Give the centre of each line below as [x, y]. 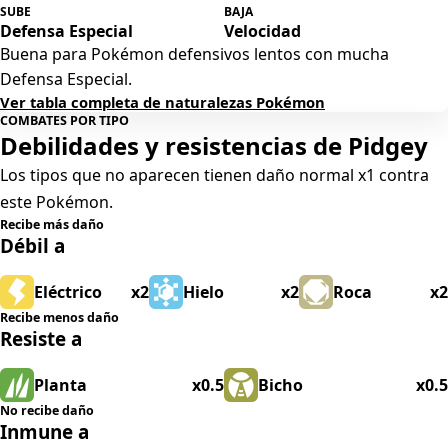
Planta [60, 384]
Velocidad [262, 30]
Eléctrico [68, 291]
